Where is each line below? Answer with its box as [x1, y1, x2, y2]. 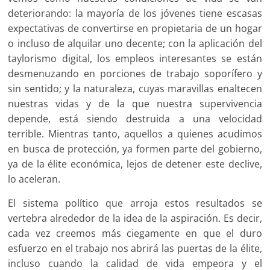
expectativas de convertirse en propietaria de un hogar [8, 21, 262, 35]
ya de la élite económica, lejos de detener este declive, [8, 157, 262, 171]
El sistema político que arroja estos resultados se [8, 196, 262, 210]
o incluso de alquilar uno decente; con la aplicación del [8, 36, 262, 50]
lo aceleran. [8, 172, 61, 186]
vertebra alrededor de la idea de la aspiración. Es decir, [8, 211, 262, 225]
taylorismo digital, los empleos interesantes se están [8, 51, 262, 65]
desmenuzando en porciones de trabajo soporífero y [8, 66, 262, 80]
